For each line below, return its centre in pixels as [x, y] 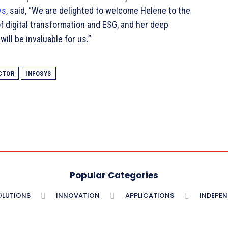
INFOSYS [38, 74]
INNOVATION [78, 196]
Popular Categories [114, 175]
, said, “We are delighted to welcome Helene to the [98, 11]
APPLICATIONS [150, 196]
